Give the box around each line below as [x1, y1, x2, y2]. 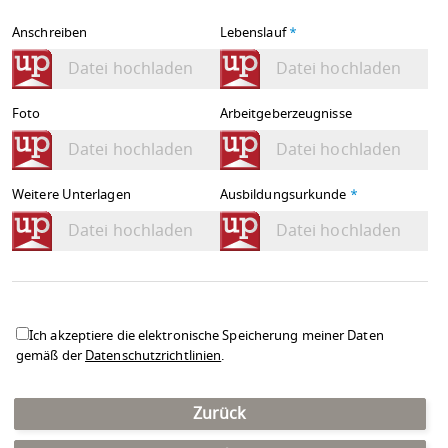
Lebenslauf [219, 22, 289, 43]
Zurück [192, 402, 247, 427]
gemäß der [16, 345, 86, 366]
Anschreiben [12, 22, 88, 43]
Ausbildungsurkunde [219, 184, 350, 205]
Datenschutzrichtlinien [85, 345, 222, 366]
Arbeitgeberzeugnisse [219, 103, 352, 124]
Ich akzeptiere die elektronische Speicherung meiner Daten [29, 325, 384, 346]
